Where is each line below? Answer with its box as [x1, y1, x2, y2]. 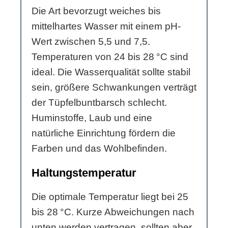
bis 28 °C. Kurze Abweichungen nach [32, 207, 194, 218]
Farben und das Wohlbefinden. [32, 143, 167, 154]
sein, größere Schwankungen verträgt [32, 82, 196, 93]
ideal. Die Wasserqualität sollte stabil [32, 67, 190, 78]
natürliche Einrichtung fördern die [32, 128, 176, 139]
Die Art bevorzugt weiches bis [32, 6, 161, 17]
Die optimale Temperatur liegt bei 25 [32, 191, 188, 203]
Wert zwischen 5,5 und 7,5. [32, 36, 150, 47]
